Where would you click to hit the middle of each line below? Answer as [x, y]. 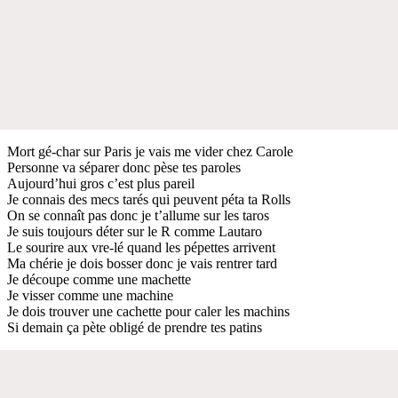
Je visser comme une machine [90, 295]
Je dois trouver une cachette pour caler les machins [148, 311]
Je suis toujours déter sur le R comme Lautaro [135, 231]
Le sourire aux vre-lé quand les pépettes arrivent [141, 247]
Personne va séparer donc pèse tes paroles [124, 167]
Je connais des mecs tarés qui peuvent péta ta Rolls [149, 199]
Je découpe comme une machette [99, 279]
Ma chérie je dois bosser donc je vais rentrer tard [142, 263]
